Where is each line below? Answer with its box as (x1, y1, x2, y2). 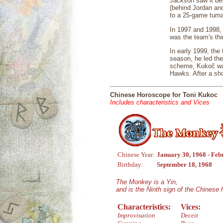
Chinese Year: (117, 151, 155, 158)
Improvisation (117, 212, 155, 219)
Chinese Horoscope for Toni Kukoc (110, 91, 218, 99)
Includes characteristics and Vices (110, 99, 210, 106)
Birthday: (117, 161, 143, 168)
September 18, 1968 (157, 161, 212, 168)
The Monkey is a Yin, (116, 178, 178, 186)
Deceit (181, 212, 198, 219)
